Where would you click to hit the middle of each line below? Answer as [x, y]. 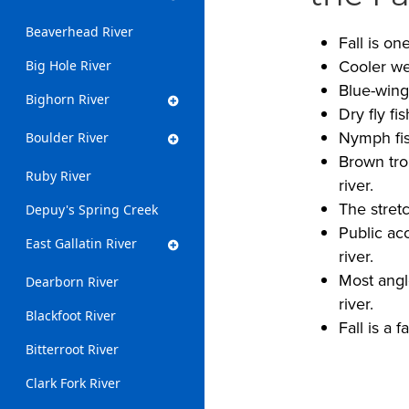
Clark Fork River [73, 383]
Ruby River [58, 176]
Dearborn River [72, 282]
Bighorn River [68, 99]
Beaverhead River [79, 31]
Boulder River [67, 137]
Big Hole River [68, 65]
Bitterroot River [72, 349]
